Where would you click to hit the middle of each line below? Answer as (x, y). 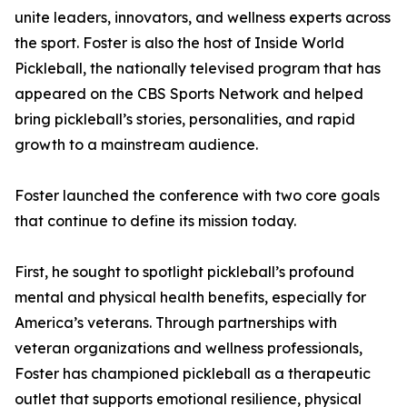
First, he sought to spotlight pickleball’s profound (184, 272)
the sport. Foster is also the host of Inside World (179, 43)
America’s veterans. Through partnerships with (176, 323)
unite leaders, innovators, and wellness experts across (203, 18)
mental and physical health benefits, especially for (190, 298)
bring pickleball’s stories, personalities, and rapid (185, 119)
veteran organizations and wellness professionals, (189, 348)
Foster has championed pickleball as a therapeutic (193, 374)
